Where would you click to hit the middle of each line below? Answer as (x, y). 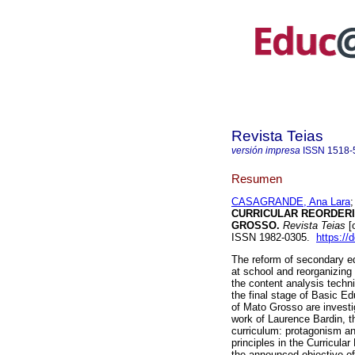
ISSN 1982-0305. (274, 238)
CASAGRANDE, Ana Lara (291, 202)
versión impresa (266, 151)
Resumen (257, 178)
